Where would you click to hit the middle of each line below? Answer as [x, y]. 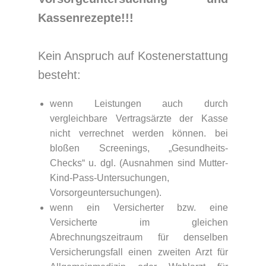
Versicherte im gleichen [139, 222]
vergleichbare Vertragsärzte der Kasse [139, 118]
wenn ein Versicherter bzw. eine [139, 208]
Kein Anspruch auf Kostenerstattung [133, 56]
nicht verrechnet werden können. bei [139, 133]
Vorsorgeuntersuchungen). [106, 193]
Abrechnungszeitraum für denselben [139, 237]
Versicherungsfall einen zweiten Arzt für [139, 252]
